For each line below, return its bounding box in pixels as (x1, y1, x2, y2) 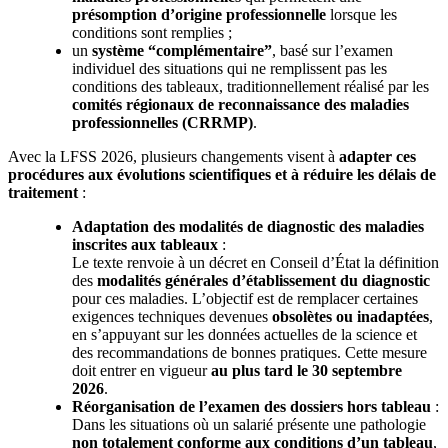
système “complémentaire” (92, 41, 272, 59)
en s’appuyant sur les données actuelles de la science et (72, 325, 417, 343)
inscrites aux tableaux (72, 235, 218, 253)
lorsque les (326, 5, 397, 23)
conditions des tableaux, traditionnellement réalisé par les (72, 77, 429, 95)
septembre (332, 361, 402, 379)
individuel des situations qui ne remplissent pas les (72, 59, 387, 77)
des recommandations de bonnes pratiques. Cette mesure (72, 343, 427, 361)
